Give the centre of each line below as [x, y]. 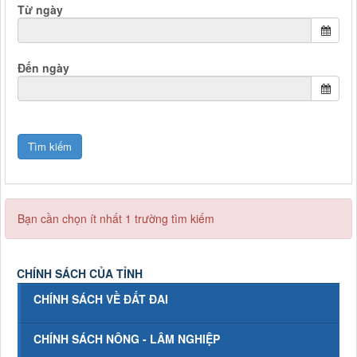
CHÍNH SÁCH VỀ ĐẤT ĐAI [101, 299]
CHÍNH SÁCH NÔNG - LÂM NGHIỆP [127, 339]
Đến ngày [43, 68]
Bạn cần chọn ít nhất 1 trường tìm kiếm [116, 218]
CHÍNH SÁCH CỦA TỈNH [80, 273]
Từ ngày [40, 10]
